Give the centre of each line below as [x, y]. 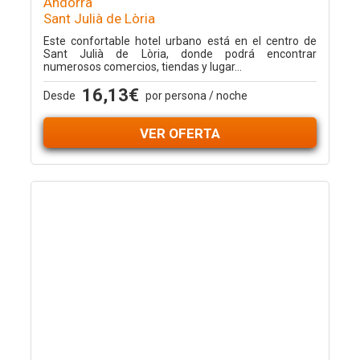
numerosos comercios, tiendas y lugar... [142, 67]
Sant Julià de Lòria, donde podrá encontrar [180, 54]
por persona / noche [196, 96]
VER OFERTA [180, 133]
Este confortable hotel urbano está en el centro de [180, 41]
